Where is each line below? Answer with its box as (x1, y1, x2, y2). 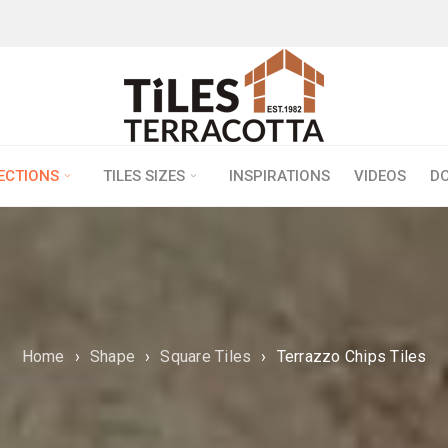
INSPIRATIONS (229, 167, 330, 185)
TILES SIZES (103, 167, 185, 185)
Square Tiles (160, 347, 252, 366)
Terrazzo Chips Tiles (276, 347, 427, 366)
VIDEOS (354, 167, 406, 185)
